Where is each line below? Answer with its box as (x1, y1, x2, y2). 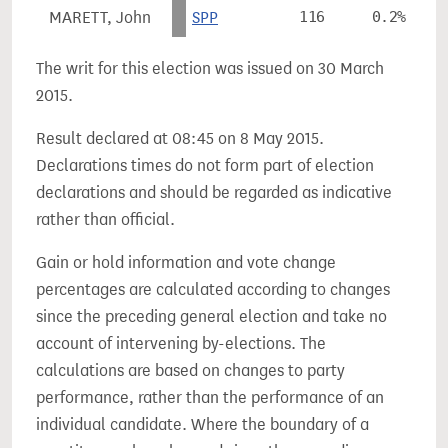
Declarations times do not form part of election (36, 156, 374, 175)
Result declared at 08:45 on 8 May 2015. (36, 129, 324, 148)
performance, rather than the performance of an (36, 388, 384, 407)
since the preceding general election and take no (36, 307, 387, 326)
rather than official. (36, 210, 175, 229)
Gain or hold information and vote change (36, 253, 336, 272)
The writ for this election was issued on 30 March (36, 59, 384, 78)
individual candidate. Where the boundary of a (36, 415, 369, 434)
